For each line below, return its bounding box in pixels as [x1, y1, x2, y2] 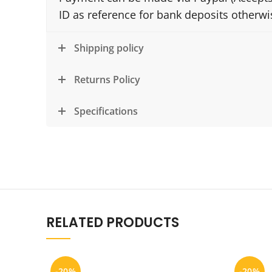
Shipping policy [74, 41, 144, 55]
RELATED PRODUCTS [46, 212, 179, 232]
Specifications [74, 104, 138, 118]
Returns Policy [74, 73, 140, 86]
